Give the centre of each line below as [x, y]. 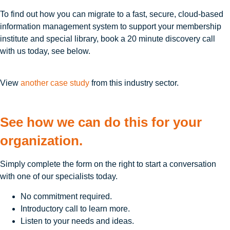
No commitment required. [66, 196]
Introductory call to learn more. [75, 208]
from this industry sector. [134, 83]
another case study [55, 83]
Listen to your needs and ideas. [77, 221]
